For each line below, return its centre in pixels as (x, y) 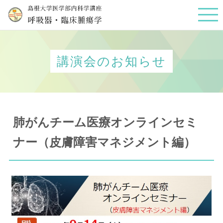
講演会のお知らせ (111, 61)
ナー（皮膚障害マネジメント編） (104, 142)
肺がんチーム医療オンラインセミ (105, 122)
